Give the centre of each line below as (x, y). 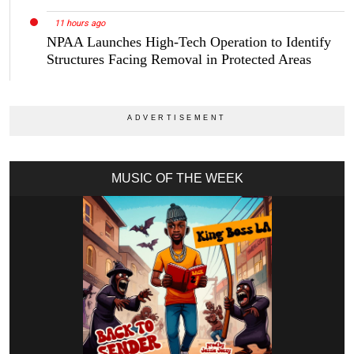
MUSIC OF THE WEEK (177, 179)
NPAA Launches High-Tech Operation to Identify (189, 42)
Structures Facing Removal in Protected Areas (179, 60)
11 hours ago (79, 24)
